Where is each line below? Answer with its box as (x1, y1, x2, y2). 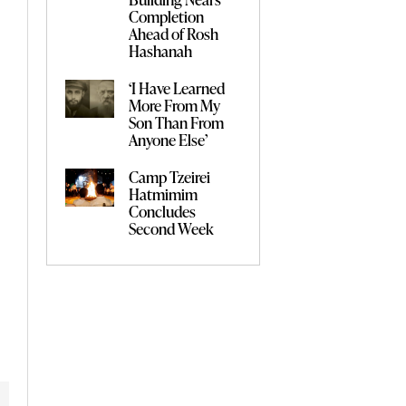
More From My (129, 93, 221, 116)
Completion (129, 5, 205, 27)
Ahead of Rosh (129, 22, 219, 44)
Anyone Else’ (129, 128, 208, 150)
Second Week (129, 217, 215, 239)
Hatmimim (129, 182, 198, 205)
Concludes (129, 199, 197, 222)
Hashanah (129, 39, 193, 62)
